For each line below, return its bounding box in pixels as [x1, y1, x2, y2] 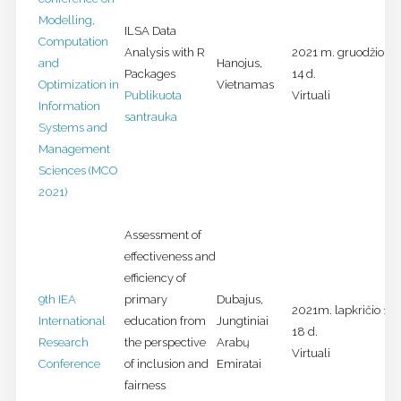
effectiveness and [124, 250, 216, 264]
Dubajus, [216, 293, 263, 307]
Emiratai [216, 357, 261, 371]
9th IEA [38, 293, 76, 307]
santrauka [124, 110, 177, 124]
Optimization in [38, 78, 119, 92]
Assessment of [124, 228, 201, 243]
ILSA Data [124, 24, 176, 38]
